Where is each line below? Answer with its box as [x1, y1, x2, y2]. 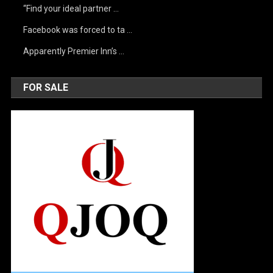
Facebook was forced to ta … [23, 25, 133, 35]
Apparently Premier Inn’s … [23, 46, 125, 56]
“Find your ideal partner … [23, 4, 119, 13]
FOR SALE [23, 82, 69, 93]
